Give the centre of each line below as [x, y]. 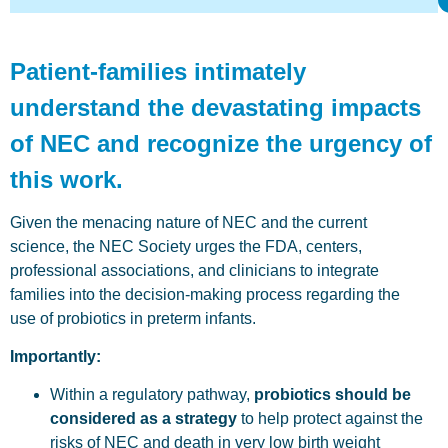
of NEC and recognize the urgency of [221, 143]
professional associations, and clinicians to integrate [194, 270]
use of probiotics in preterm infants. [135, 318]
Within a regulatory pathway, [152, 395]
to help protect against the [330, 419]
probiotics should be [332, 395]
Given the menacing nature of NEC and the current [188, 222]
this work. [66, 179]
